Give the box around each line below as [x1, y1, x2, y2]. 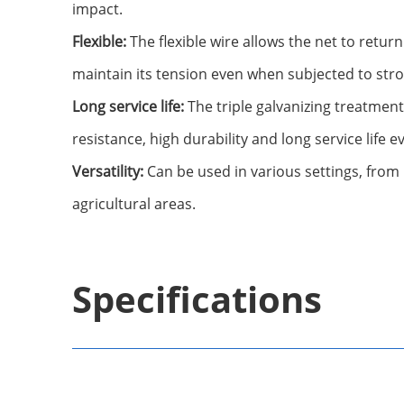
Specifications [72, 274, 322, 325]
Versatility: [72, 161, 147, 182]
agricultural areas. [72, 194, 196, 215]
